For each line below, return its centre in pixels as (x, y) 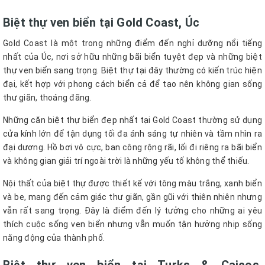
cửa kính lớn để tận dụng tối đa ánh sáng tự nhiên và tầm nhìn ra (132, 134)
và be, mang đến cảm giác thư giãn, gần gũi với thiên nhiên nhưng (132, 197)
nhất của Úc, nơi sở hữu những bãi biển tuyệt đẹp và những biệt (132, 57)
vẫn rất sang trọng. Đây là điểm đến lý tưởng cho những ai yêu (132, 211)
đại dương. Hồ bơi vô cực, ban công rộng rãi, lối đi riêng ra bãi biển (132, 148)
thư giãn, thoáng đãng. (47, 98)
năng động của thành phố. (54, 238)
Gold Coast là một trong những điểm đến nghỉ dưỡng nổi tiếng (132, 43)
